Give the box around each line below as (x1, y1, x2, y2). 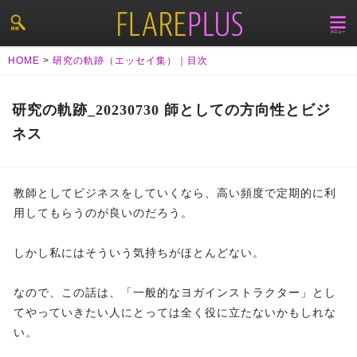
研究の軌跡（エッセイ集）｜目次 (53, 55, 208, 67)
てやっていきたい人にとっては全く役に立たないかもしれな (14, 306, 336, 320)
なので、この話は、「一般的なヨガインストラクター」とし (14, 286, 336, 300)
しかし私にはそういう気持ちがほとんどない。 (14, 246, 265, 260)
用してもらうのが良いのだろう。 (14, 206, 193, 220)
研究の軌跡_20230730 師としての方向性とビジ (12, 102, 331, 119)
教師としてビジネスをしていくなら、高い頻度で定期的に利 (14, 186, 336, 200)
